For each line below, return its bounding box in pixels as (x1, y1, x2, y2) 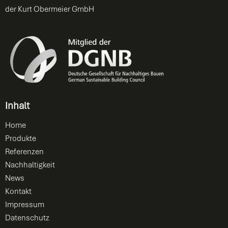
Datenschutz (5, 212, 49, 223)
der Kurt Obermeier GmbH (5, 4, 94, 15)
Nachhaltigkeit (5, 159, 55, 170)
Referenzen (5, 146, 44, 157)
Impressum (5, 199, 44, 210)
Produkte (5, 133, 36, 144)
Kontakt (5, 186, 32, 196)
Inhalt (5, 99, 30, 112)
